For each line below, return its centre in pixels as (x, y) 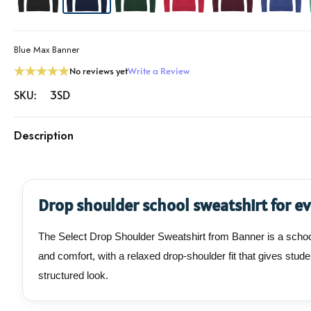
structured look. (73, 276)
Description (44, 136)
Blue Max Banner (47, 50)
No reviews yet (99, 71)
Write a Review (159, 71)
